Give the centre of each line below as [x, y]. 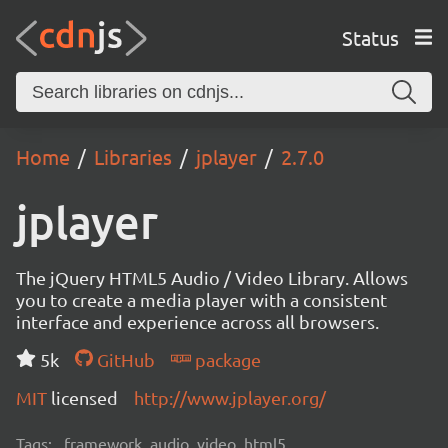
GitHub [123, 359]
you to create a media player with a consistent [201, 299]
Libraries [133, 156]
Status [370, 37]
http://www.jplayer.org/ [230, 397]
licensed [84, 397]
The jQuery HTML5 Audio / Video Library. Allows [212, 277]
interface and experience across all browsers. [197, 321]
